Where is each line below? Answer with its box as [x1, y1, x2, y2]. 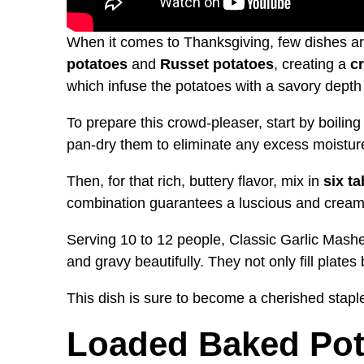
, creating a [274, 55, 350, 72]
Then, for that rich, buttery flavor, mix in [67, 172, 323, 189]
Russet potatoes [160, 55, 274, 72]
